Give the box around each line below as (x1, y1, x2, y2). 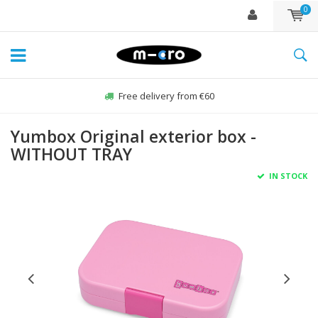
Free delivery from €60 (118, 89, 214, 102)
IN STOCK (267, 170, 307, 181)
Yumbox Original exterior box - (11, 125, 256, 148)
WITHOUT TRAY (11, 143, 132, 165)
